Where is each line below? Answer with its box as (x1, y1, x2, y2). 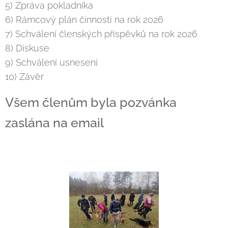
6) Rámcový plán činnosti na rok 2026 (5, 14, 163, 25)
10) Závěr (5, 71, 44, 82)
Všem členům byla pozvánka (5, 95, 177, 110)
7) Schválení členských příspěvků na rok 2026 (5, 28, 197, 39)
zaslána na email (5, 115, 104, 130)
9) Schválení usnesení (5, 57, 98, 68)
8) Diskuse (5, 43, 49, 53)
